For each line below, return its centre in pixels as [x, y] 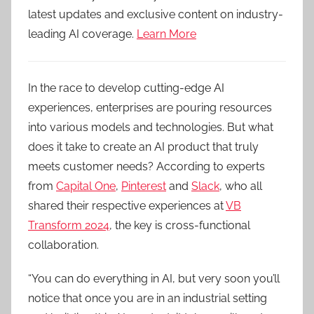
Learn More [166, 34]
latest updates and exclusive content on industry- [156, 14]
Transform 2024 [69, 225]
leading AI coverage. [82, 34]
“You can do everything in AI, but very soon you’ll [154, 279]
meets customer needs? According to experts [146, 166]
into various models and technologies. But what [151, 127]
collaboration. [63, 245]
